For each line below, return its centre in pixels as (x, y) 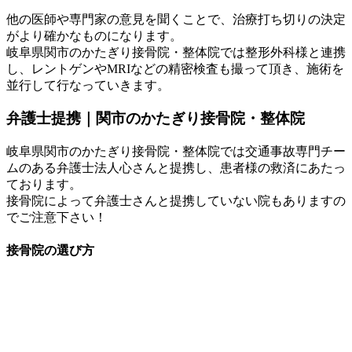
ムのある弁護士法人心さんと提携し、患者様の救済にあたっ (176, 168)
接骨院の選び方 (50, 251)
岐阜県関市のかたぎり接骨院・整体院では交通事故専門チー (176, 152)
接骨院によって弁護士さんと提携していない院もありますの (176, 201)
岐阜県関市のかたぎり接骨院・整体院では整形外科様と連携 (176, 52)
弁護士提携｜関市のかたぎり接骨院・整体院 (156, 119)
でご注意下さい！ (57, 218)
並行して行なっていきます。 (88, 85)
